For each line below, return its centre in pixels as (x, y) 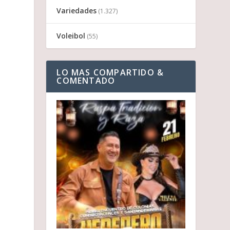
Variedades (77, 11)
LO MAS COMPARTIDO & (110, 73)
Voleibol (71, 36)
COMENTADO (86, 81)
